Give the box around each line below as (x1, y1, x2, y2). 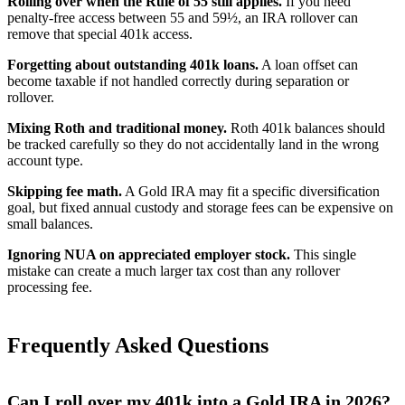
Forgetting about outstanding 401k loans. (7, 56, 259, 72)
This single (290, 246, 356, 262)
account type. (7, 152, 83, 168)
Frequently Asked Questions (7, 333, 268, 357)
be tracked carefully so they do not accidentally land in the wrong (7, 136, 379, 152)
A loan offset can (259, 56, 358, 72)
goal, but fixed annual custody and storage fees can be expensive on (7, 199, 393, 215)
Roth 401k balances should (227, 119, 385, 136)
